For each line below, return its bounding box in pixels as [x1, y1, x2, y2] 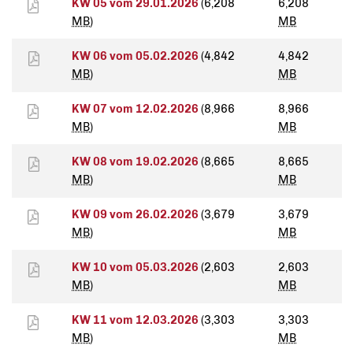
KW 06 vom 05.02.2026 [72, 49, 201, 64]
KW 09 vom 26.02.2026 [72, 207, 201, 222]
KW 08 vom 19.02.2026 [72, 154, 201, 169]
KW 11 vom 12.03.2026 [72, 313, 201, 328]
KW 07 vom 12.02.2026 [72, 102, 201, 117]
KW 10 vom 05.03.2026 [72, 260, 201, 275]
